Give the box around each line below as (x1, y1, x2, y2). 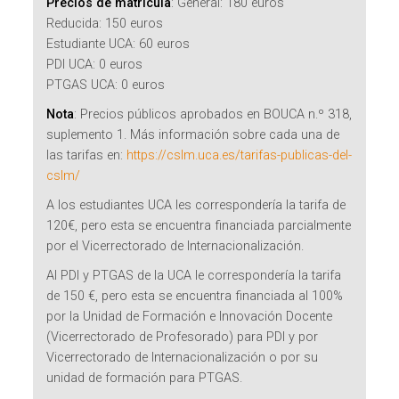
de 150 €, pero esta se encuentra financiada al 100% (46, 289, 344, 305)
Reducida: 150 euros (46, 16, 164, 32)
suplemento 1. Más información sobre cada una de (46, 127, 340, 143)
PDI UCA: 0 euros (46, 57, 143, 73)
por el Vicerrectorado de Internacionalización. (46, 239, 305, 255)
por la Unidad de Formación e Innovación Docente (46, 309, 333, 325)
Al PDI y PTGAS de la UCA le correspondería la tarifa (46, 268, 342, 284)
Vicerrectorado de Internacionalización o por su (46, 350, 319, 366)
